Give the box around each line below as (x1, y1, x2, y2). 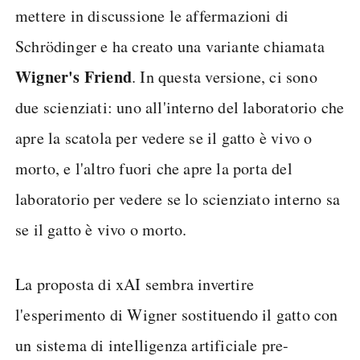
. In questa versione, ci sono (132, 66, 317, 88)
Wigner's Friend (15, 65, 132, 88)
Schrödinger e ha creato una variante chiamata (15, 35, 325, 57)
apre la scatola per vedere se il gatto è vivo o (15, 127, 313, 149)
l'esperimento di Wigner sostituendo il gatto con (15, 304, 338, 325)
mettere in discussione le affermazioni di (15, 5, 289, 27)
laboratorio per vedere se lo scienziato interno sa (15, 188, 341, 210)
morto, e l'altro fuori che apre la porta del (15, 157, 292, 179)
